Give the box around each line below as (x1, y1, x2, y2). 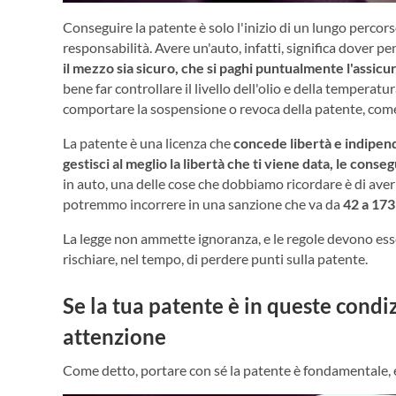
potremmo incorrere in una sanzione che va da (63, 194, 343, 212)
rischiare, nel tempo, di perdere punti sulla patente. (63, 249, 370, 267)
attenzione (63, 323, 171, 349)
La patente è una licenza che (63, 133, 233, 151)
